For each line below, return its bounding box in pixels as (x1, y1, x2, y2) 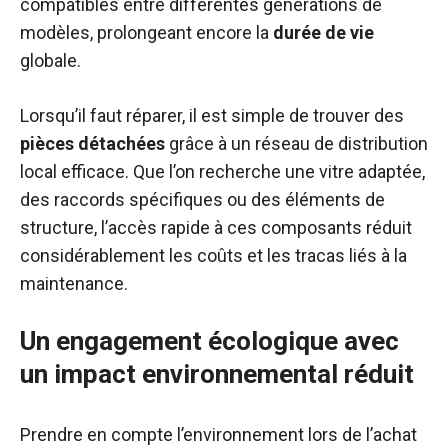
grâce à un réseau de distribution (165, 133, 428, 154)
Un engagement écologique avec (20, 326, 399, 356)
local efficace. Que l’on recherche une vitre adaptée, (20, 161, 425, 182)
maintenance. (20, 273, 128, 294)
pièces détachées (20, 133, 165, 154)
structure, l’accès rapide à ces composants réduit (20, 217, 412, 238)
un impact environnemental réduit (20, 359, 414, 389)
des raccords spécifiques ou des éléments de (20, 189, 385, 210)
